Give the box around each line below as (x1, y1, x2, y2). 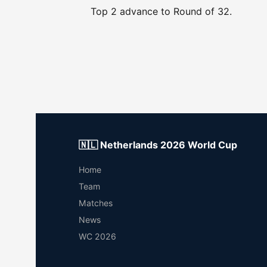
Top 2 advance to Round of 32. (91, 5, 232, 17)
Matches (79, 198, 113, 208)
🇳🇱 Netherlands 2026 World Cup (79, 139, 237, 151)
